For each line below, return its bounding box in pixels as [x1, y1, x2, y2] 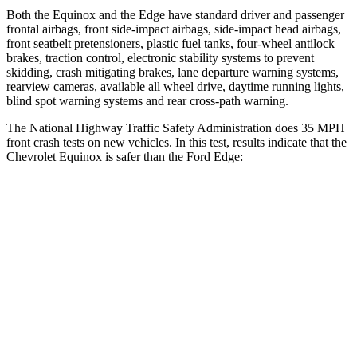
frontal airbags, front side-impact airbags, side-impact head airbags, [6, 22, 341, 36]
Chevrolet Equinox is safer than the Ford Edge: [6, 149, 243, 163]
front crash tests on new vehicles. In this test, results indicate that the [6, 135, 347, 149]
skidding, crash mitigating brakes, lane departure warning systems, [6, 65, 339, 79]
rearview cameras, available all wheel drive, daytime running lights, [6, 79, 344, 93]
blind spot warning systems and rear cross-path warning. [6, 93, 288, 108]
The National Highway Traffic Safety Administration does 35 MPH [6, 120, 345, 135]
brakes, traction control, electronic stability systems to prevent [6, 50, 314, 65]
